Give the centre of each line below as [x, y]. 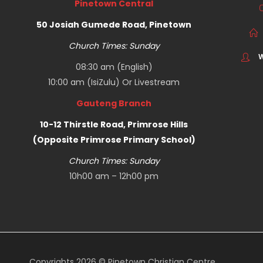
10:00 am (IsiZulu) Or [92, 82]
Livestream [157, 82]
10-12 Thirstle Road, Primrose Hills [114, 124]
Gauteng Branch [114, 103]
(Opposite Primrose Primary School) [114, 140]
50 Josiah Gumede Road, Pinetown [114, 25]
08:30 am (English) [114, 67]
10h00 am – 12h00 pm [114, 176]
